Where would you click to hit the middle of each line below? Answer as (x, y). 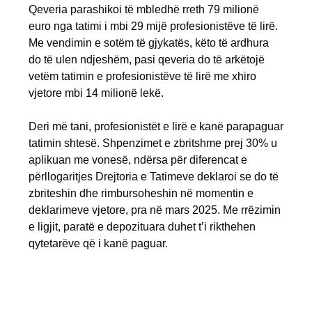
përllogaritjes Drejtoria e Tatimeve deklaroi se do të (154, 177)
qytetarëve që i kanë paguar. (98, 243)
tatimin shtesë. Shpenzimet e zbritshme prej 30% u (153, 143)
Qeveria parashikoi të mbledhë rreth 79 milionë (144, 9)
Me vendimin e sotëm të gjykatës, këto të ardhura (149, 43)
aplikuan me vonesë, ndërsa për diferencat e (138, 160)
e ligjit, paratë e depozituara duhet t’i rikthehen (142, 227)
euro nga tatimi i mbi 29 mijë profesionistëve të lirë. (153, 26)
